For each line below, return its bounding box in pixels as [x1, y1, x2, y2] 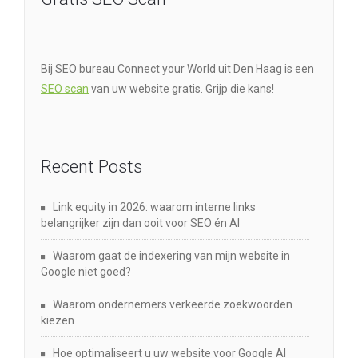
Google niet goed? [41, 265, 131, 279]
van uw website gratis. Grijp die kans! [89, 82, 274, 96]
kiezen [41, 314, 74, 328]
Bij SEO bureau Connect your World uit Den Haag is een [41, 62, 314, 76]
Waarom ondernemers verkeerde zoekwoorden [53, 298, 292, 312]
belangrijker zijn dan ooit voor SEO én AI [41, 217, 240, 230]
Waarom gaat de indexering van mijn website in [53, 249, 290, 263]
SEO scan [41, 82, 89, 96]
